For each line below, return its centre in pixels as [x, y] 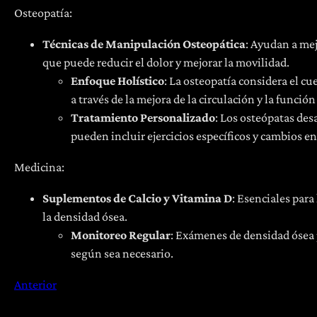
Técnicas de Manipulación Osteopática [144, 44]
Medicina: [39, 167]
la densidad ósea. [85, 216]
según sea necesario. [122, 253]
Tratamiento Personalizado [143, 117]
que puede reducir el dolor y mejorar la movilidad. [166, 62]
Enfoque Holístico [117, 80]
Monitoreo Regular [121, 235]
